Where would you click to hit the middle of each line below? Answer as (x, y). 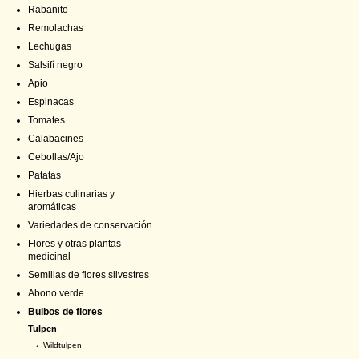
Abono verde (56, 293)
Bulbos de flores (65, 312)
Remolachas (56, 28)
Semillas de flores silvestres (89, 275)
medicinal (49, 256)
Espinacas (51, 102)
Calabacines (56, 139)
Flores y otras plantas (75, 244)
